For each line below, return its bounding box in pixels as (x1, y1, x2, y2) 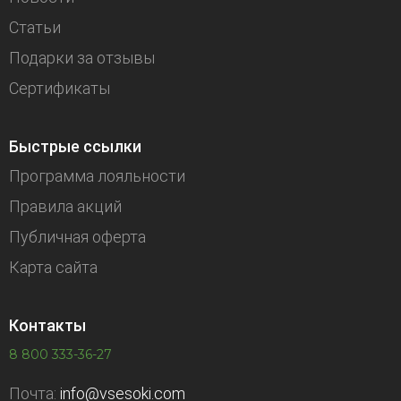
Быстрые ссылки (9, 137, 141, 156)
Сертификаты (9, 79, 110, 98)
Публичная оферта (9, 227, 146, 246)
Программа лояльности (9, 166, 185, 185)
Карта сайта (9, 258, 98, 277)
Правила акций (9, 197, 122, 216)
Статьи (9, 18, 61, 37)
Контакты (9, 316, 86, 335)
